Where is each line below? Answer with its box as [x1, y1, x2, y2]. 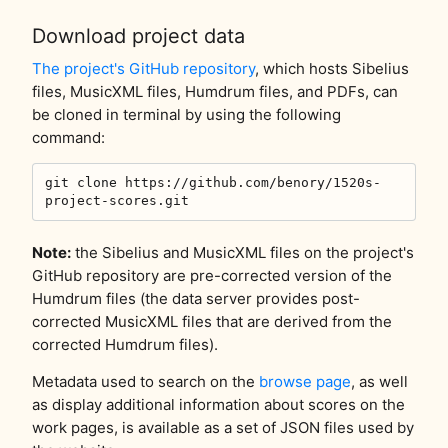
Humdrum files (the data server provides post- [32, 288, 360, 308]
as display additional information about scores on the [32, 394, 405, 414]
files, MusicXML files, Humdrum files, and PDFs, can [32, 81, 398, 101]
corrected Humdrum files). [32, 334, 218, 354]
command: [32, 127, 105, 147]
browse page [259, 371, 351, 391]
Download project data [32, 23, 245, 48]
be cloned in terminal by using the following [32, 104, 341, 124]
